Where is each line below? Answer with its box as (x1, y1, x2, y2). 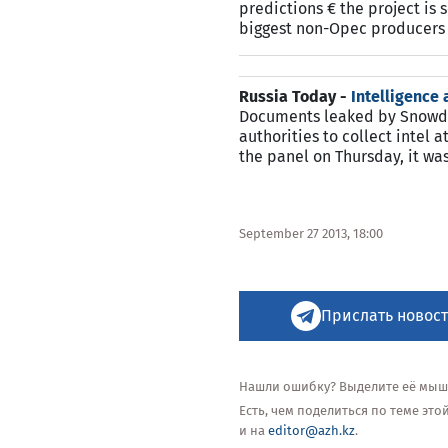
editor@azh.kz (268, 423, 355, 438)
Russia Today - (239, 87, 351, 106)
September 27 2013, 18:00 (239, 226, 383, 241)
